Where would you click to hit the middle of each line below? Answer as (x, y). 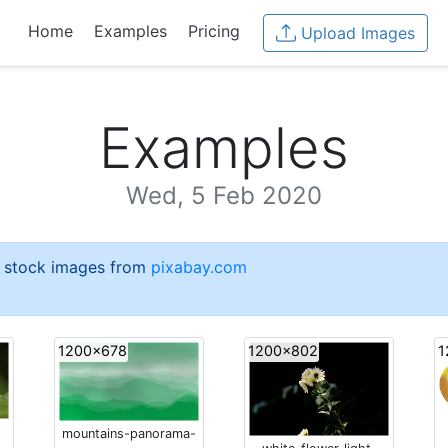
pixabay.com (199, 267)
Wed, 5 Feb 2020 (224, 195)
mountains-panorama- (129, 434)
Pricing (214, 31)
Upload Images (358, 33)
